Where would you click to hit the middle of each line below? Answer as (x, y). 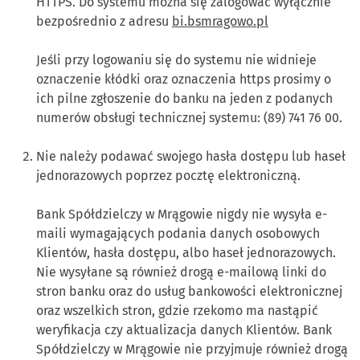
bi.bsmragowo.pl (220, 22)
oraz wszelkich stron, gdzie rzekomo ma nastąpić (177, 311)
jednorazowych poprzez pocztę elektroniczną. (168, 176)
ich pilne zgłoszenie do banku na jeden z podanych (184, 99)
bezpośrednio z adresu (104, 22)
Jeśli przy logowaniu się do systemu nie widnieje (176, 60)
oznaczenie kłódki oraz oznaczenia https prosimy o (184, 80)
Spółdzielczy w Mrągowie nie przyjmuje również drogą (192, 350)
